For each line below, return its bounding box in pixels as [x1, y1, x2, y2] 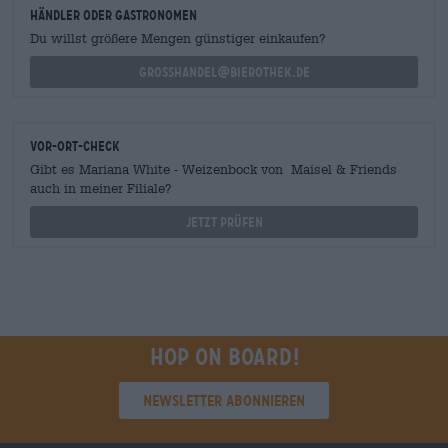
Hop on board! [149, 343, 299, 371]
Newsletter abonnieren [143, 391, 305, 410]
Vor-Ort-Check [30, 138, 120, 154]
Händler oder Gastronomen [30, 7, 197, 23]
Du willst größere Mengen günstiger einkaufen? [30, 31, 326, 46]
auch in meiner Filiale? [30, 181, 172, 196]
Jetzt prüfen [185, 214, 263, 230]
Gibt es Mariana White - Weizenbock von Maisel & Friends [30, 162, 397, 177]
